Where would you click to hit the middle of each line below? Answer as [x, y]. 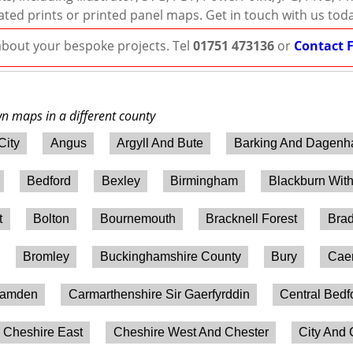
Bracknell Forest [252, 218]
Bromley [46, 256]
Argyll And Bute [160, 143]
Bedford [48, 180]
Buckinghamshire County [170, 256]
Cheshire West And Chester [191, 332]
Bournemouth [137, 218]
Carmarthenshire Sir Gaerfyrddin [159, 294]
